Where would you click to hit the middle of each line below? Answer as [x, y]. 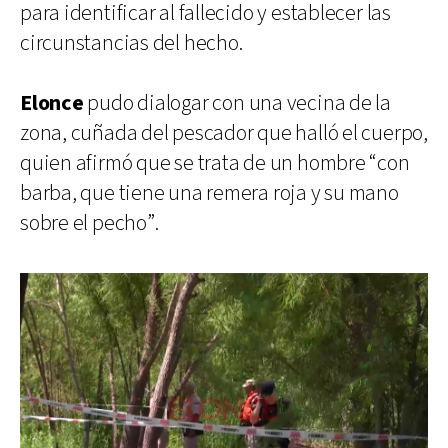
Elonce [52, 103]
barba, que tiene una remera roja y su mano [209, 193]
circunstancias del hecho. [131, 43]
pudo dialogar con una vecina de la [237, 103]
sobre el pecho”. [89, 223]
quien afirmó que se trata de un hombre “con [215, 163]
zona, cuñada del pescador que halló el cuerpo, [224, 133]
